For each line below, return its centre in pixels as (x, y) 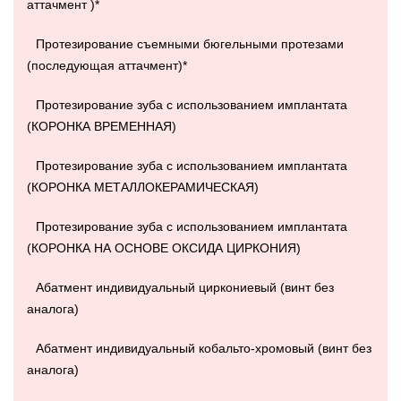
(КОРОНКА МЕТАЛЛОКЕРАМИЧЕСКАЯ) (143, 188)
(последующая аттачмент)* (107, 66)
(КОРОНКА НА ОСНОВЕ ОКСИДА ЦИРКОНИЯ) (164, 248)
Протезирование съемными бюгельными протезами (190, 44)
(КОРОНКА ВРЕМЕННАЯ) (102, 127)
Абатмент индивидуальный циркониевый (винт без (185, 288)
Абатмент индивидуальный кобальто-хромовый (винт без (204, 349)
